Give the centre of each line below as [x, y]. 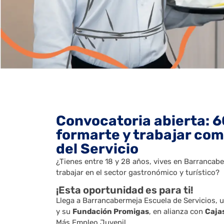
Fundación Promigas [111, 212]
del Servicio [97, 148]
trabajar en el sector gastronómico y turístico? [138, 172]
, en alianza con [177, 212]
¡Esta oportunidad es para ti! [125, 190]
